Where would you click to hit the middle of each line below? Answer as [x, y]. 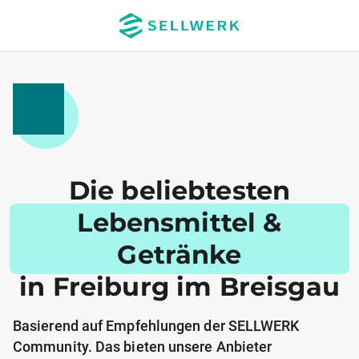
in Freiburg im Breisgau [179, 286]
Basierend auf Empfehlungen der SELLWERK [156, 326]
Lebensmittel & [179, 222]
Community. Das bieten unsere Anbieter [143, 347]
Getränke [179, 254]
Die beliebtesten [179, 190]
